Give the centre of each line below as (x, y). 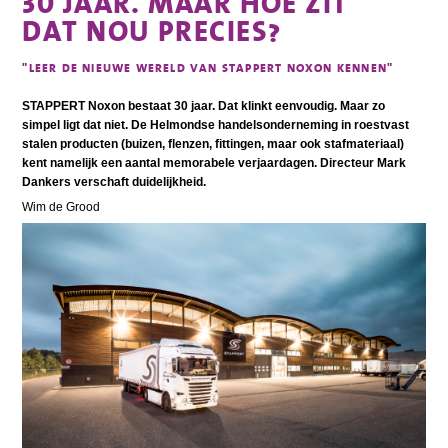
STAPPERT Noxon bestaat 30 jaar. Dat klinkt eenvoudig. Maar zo (204, 106)
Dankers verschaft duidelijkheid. (114, 182)
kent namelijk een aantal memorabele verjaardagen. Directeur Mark (214, 163)
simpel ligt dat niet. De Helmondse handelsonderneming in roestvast (216, 125)
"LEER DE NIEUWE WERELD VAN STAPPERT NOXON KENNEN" (208, 68)
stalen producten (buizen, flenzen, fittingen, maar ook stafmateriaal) (213, 144)
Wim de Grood (61, 207)
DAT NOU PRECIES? (152, 30)
